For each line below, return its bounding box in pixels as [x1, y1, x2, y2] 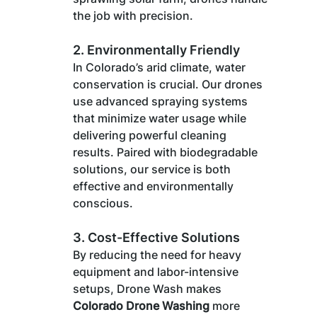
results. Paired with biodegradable [72, 144, 260, 159]
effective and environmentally [72, 178, 236, 193]
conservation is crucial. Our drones [72, 76, 265, 91]
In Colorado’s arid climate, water [72, 59, 248, 74]
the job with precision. [72, 8, 193, 23]
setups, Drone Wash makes [72, 281, 224, 296]
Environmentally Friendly [86, 42, 240, 57]
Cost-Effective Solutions [87, 229, 240, 245]
